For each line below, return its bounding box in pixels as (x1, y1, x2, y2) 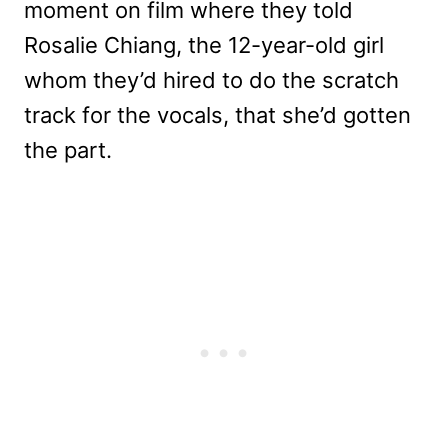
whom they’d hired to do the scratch (24, 66, 399, 93)
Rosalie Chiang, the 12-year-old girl (24, 31, 384, 58)
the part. (24, 136, 112, 163)
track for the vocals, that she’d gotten (24, 101, 411, 128)
